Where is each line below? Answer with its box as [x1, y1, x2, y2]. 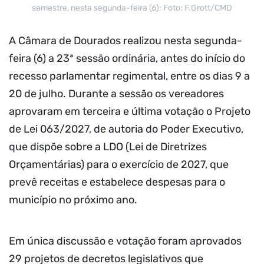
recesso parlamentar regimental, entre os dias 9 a [9, 70, 250, 83]
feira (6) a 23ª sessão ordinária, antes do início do [9, 52, 245, 65]
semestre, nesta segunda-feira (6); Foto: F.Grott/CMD [32, 3, 232, 14]
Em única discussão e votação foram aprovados [9, 234, 242, 247]
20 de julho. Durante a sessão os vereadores [9, 87, 224, 101]
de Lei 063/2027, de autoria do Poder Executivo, [9, 123, 243, 136]
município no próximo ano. [9, 193, 137, 207]
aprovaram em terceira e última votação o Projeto [9, 105, 250, 118]
